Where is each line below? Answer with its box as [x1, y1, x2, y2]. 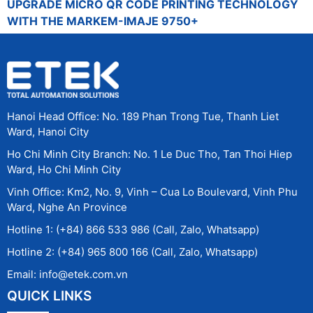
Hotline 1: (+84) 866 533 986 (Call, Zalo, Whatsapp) [7, 222, 259, 236]
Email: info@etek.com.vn [7, 267, 128, 281]
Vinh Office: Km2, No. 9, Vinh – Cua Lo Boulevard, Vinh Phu [7, 184, 298, 198]
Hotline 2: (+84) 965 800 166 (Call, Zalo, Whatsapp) [7, 245, 258, 259]
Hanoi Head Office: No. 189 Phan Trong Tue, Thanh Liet [7, 109, 279, 123]
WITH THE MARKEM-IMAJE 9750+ [7, 14, 198, 29]
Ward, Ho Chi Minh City [7, 162, 121, 176]
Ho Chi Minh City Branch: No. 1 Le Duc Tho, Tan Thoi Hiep [7, 147, 292, 161]
